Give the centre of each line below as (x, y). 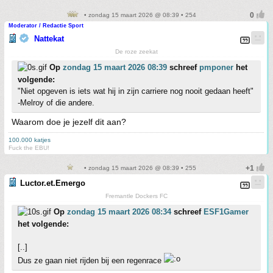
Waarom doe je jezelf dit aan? (69, 122)
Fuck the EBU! (29, 148)
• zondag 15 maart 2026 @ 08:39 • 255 (139, 168)
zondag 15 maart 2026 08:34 (119, 212)
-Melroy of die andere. (56, 103)
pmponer (216, 67)
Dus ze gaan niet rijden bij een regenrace (91, 261)
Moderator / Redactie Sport (46, 26)
